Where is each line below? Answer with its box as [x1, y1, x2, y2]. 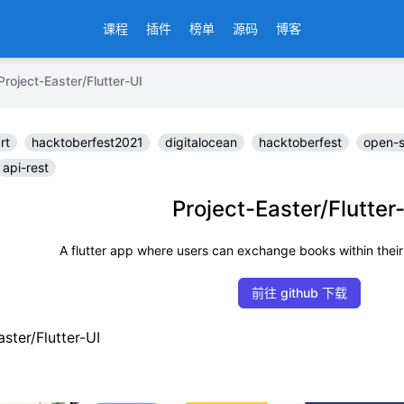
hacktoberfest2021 [32, 134, 143, 150]
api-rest [3, 160, 49, 175]
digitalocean [165, 134, 237, 150]
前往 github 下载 [252, 285, 347, 300]
